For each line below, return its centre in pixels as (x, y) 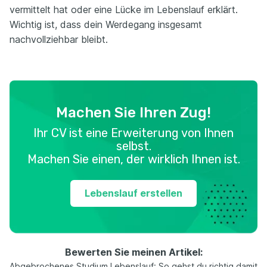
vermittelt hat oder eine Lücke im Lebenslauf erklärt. (124, 10)
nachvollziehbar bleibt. (59, 39)
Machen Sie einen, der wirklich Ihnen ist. (133, 159)
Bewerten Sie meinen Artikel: (133, 252)
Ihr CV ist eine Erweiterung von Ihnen (133, 133)
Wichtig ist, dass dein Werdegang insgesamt (106, 24)
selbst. (133, 146)
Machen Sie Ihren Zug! (133, 113)
